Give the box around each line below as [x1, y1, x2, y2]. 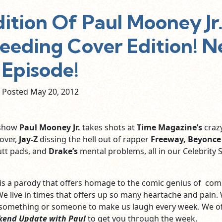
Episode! [2, 57, 79, 82]
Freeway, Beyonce [150, 134, 221, 145]
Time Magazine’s [136, 122, 202, 133]
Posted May [2, 86, 48, 98]
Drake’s [46, 146, 78, 157]
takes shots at [80, 122, 137, 133]
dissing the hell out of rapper [37, 134, 151, 145]
